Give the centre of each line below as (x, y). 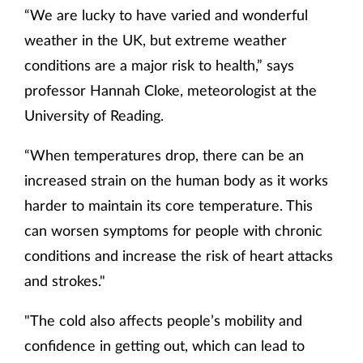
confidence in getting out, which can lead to (164, 345)
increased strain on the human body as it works (176, 179)
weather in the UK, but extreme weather (156, 39)
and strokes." (65, 280)
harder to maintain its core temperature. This (169, 205)
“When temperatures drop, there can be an (164, 154)
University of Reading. (94, 115)
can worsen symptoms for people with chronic (173, 230)
